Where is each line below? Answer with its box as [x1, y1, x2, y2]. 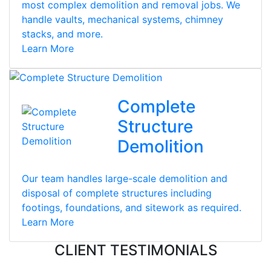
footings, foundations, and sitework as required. [22, 201, 241, 214]
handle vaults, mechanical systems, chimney [22, 13, 223, 25]
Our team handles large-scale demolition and [22, 172, 227, 184]
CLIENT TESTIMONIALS [54, 241, 217, 259]
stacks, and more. [22, 27, 103, 40]
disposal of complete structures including [22, 186, 212, 199]
